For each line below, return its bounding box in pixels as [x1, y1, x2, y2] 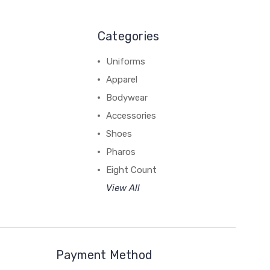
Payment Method [55, 247, 153, 262]
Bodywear [105, 92, 148, 103]
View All [105, 182, 140, 193]
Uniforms [105, 55, 145, 67]
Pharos [105, 146, 136, 157]
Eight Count [105, 164, 157, 175]
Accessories [105, 110, 156, 121]
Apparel [105, 74, 137, 85]
